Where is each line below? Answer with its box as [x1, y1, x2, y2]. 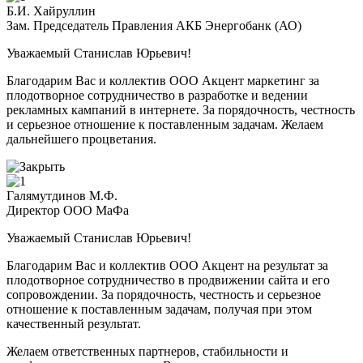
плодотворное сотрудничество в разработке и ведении [6, 88, 308, 103]
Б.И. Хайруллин [6, 4, 96, 19]
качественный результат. [6, 317, 141, 331]
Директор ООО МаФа [6, 203, 129, 218]
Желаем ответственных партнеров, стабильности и [6, 344, 288, 359]
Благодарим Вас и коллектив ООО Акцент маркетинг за [6, 74, 319, 88]
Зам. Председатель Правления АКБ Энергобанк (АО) [6, 19, 301, 33]
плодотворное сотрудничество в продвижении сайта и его [6, 273, 330, 288]
